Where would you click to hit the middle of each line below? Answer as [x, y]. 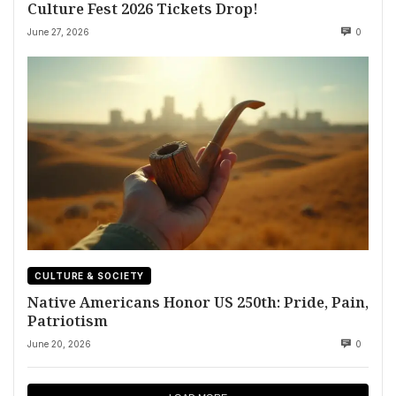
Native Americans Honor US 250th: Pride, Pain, [198, 301]
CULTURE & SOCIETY [90, 276]
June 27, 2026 [58, 32]
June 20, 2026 [59, 343]
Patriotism [68, 320]
